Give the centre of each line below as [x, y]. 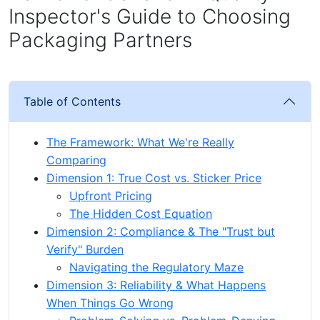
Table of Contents [72, 101]
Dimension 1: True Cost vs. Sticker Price [154, 177]
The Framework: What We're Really [140, 142]
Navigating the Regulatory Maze [156, 267]
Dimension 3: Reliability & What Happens [156, 285]
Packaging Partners [100, 40]
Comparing [76, 160]
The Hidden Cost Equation [141, 213]
